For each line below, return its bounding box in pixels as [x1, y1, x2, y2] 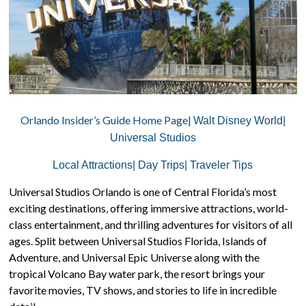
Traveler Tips [190, 159, 253, 171]
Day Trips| [138, 159, 191, 171]
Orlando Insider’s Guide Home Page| [20, 113, 193, 127]
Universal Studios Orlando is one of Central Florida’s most [9, 185, 277, 199]
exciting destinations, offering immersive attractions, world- [9, 201, 289, 215]
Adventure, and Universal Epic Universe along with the [9, 251, 260, 264]
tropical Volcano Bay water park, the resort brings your [9, 267, 266, 281]
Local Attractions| [53, 159, 139, 171]
